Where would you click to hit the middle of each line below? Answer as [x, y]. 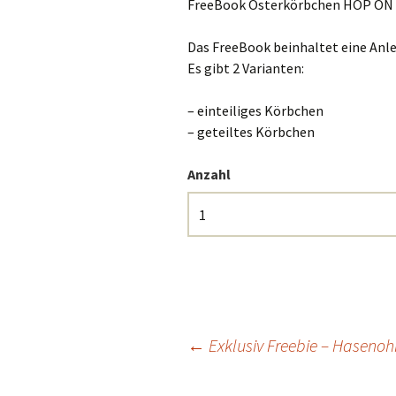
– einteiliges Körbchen [255, 111]
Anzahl [209, 175]
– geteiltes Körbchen [251, 132]
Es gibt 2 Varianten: [246, 69]
